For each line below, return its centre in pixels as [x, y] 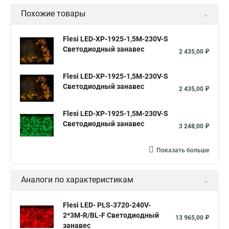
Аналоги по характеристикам [77, 180]
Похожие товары [53, 14]
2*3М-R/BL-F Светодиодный [111, 215]
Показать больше [183, 150]
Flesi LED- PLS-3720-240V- [107, 205]
